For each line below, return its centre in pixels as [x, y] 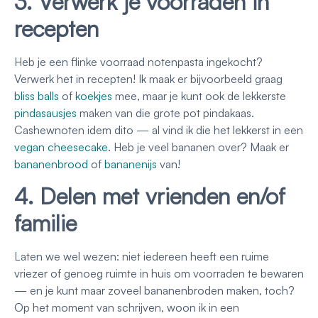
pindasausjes [45, 113]
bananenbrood [51, 164]
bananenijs [131, 164]
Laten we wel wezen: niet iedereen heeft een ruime [142, 257]
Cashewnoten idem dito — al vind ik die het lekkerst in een [159, 130]
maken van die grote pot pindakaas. [165, 113]
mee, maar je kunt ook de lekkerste [199, 95]
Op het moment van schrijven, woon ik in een [127, 308]
